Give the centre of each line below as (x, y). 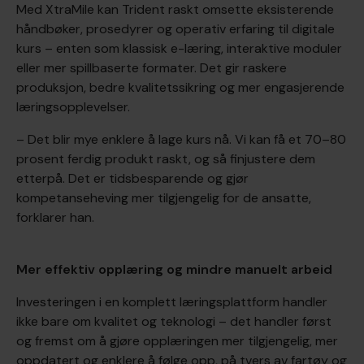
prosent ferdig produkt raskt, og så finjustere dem (166, 158)
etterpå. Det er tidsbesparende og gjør (132, 178)
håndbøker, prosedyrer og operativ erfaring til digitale (175, 28)
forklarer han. (55, 217)
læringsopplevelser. (73, 106)
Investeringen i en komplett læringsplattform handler (172, 301)
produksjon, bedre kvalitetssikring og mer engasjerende (180, 87)
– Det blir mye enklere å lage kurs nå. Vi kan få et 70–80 (181, 139)
